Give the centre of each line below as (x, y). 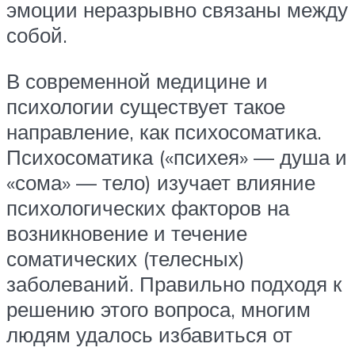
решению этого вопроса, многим (158, 309)
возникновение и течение (127, 233)
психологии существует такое (146, 106)
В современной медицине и (137, 80)
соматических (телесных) (126, 258)
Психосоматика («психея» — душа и (177, 157)
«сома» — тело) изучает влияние (161, 182)
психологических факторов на (148, 207)
